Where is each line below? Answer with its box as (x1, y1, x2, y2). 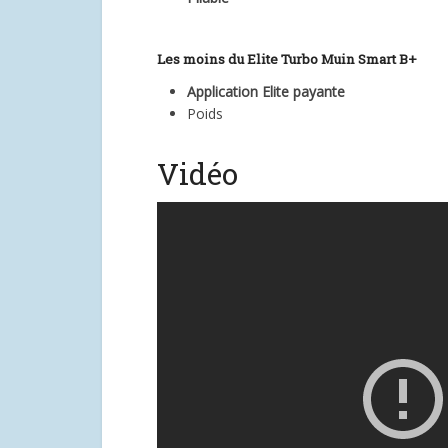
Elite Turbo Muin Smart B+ (247, 50, 417, 69)
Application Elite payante (187, 82, 349, 102)
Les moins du (157, 50, 247, 69)
